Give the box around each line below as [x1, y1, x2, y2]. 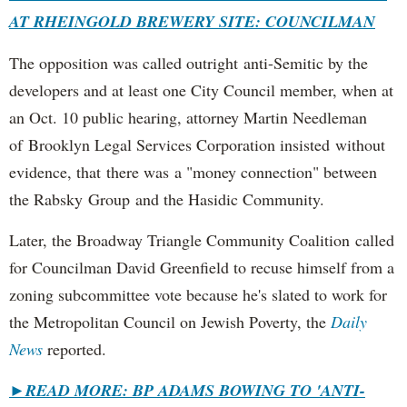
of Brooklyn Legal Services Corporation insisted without [9, 133, 385, 155]
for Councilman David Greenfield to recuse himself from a [9, 255, 394, 278]
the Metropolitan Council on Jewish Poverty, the [9, 310, 331, 333]
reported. [43, 337, 106, 360]
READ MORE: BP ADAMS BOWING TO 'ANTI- [25, 378, 365, 402]
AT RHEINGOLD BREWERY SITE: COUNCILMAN [9, 9, 375, 33]
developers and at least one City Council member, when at [9, 78, 393, 101]
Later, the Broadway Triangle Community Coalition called [9, 228, 394, 251]
